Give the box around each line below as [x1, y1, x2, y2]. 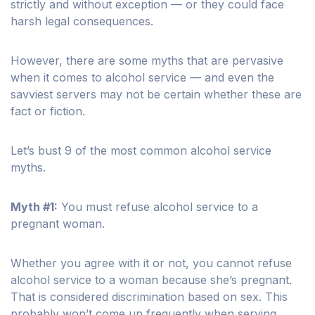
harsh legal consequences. [11, 14, 153, 29]
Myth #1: [11, 200, 58, 214]
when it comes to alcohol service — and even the [11, 70, 274, 85]
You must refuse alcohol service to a [61, 200, 258, 214]
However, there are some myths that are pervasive [11, 53, 283, 68]
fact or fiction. [11, 104, 85, 119]
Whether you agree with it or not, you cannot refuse [11, 256, 292, 271]
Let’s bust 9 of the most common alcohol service [11, 143, 271, 158]
